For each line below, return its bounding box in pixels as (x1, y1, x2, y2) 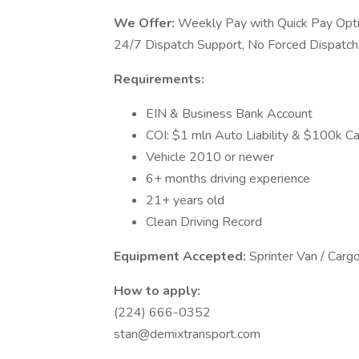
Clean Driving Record (146, 213, 262, 231)
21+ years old (146, 192, 224, 209)
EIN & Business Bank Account (146, 105, 313, 123)
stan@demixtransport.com (114, 325, 260, 343)
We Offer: (114, 14, 178, 32)
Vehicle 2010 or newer (146, 148, 274, 166)
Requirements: (114, 71, 204, 88)
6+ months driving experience (146, 170, 310, 188)
